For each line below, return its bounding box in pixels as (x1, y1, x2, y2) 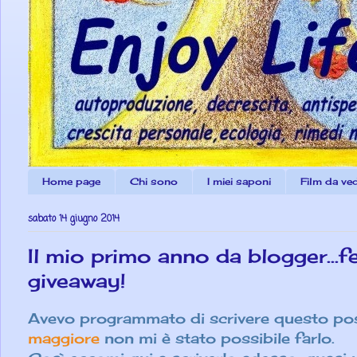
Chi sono (130, 175, 178, 187)
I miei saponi (207, 175, 271, 187)
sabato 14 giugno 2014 (28, 211, 120, 226)
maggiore (28, 329, 100, 347)
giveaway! (28, 268, 126, 292)
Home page (42, 175, 100, 187)
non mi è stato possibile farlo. (100, 329, 339, 347)
